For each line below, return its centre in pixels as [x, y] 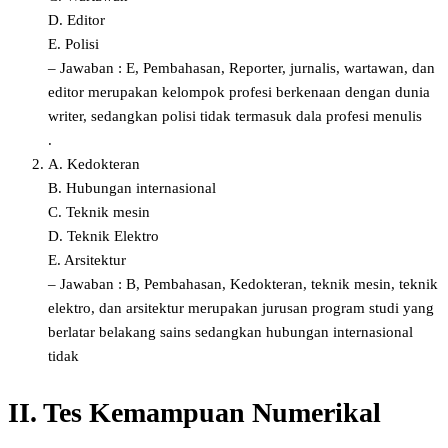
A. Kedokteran [94, 163]
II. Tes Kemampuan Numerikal [194, 412]
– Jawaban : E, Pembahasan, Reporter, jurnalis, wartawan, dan [241, 67]
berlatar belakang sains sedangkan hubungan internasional [230, 331]
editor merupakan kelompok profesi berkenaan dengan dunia [239, 91]
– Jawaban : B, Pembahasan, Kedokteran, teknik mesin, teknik [243, 283]
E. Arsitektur [87, 259]
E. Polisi [73, 43]
